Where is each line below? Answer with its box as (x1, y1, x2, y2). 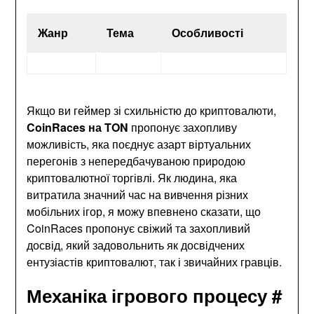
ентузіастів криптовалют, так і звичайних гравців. (27, 253, 282, 270)
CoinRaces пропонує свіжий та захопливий (27, 219, 251, 236)
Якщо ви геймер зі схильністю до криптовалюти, (27, 102, 277, 118)
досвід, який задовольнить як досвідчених (27, 236, 245, 253)
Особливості (172, 24, 244, 41)
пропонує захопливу (128, 118, 238, 135)
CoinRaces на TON (27, 118, 129, 135)
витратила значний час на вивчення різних (27, 186, 249, 203)
